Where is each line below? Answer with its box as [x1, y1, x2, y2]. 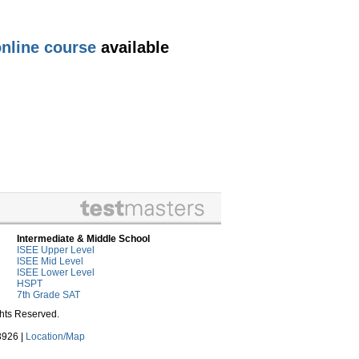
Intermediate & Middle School [17, 233, 150, 244]
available [96, 38, 169, 57]
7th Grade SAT [17, 289, 80, 301]
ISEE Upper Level [17, 244, 95, 256]
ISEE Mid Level [17, 256, 83, 267]
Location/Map [26, 331, 85, 342]
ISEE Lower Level [17, 267, 95, 278]
